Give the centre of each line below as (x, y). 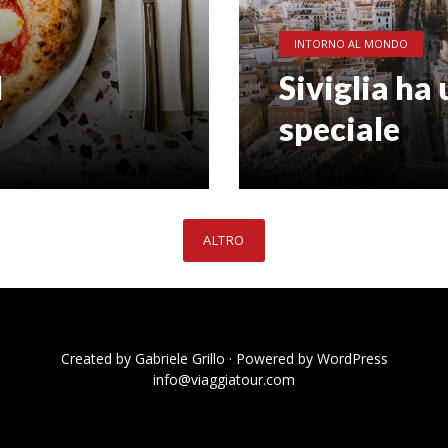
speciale (339, 128)
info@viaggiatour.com (224, 379)
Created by (97, 358)
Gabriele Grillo (179, 358)
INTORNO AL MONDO (351, 43)
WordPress (352, 358)
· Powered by (270, 358)
